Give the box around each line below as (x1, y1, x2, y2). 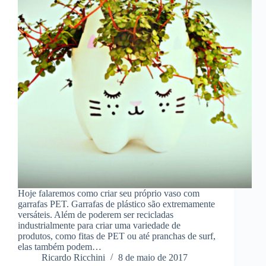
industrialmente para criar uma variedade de (18, 220, 180, 231)
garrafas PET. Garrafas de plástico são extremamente (18, 199, 215, 210)
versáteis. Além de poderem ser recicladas (18, 210, 173, 220)
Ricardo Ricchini (42, 252, 105, 263)
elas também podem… (18, 242, 102, 252)
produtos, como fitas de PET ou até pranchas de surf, (18, 231, 216, 242)
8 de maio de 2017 (118, 252, 188, 263)
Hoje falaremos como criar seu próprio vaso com (18, 188, 199, 199)
